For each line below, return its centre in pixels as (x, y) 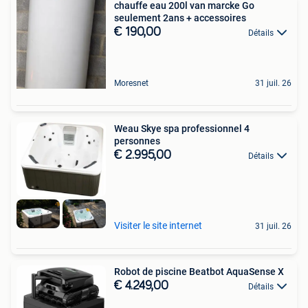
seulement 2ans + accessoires (180, 18)
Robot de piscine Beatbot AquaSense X (199, 272)
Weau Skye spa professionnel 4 (182, 129)
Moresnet (131, 84)
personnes (137, 141)
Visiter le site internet (158, 225)
